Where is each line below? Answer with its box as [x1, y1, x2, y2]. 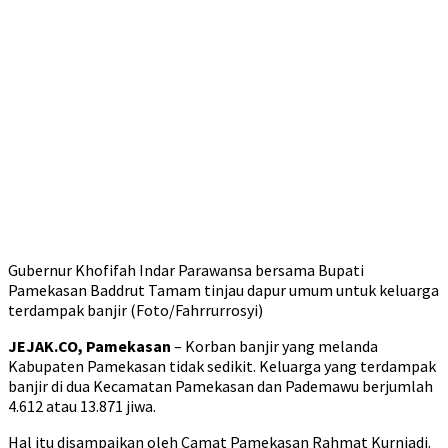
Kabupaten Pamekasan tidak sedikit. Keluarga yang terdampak [8, 356, 436, 376]
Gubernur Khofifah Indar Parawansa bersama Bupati [8, 260, 364, 280]
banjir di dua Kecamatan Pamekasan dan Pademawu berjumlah [8, 376, 433, 396]
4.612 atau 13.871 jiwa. [8, 396, 156, 416]
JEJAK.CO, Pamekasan [8, 336, 171, 356]
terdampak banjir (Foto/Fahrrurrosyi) [8, 300, 263, 320]
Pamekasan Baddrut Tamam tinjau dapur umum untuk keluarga [8, 280, 439, 300]
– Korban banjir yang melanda [171, 336, 378, 356]
